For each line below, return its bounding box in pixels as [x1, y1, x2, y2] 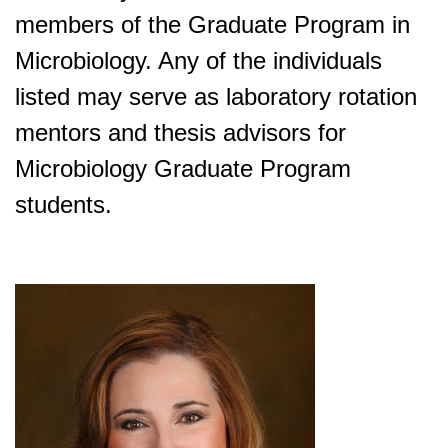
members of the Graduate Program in [15, 11, 410, 38]
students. [15, 191, 112, 218]
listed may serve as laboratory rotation [15, 83, 417, 110]
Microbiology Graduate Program [15, 155, 351, 182]
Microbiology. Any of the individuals [15, 47, 382, 74]
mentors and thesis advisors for [15, 119, 346, 146]
